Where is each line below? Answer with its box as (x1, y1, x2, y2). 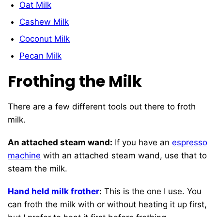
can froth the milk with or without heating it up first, (8, 200, 207, 210)
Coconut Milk (19, 34, 70, 44)
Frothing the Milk (8, 70, 142, 93)
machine (8, 151, 41, 161)
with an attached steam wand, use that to (41, 151, 207, 161)
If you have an (112, 138, 172, 148)
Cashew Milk (19, 17, 69, 27)
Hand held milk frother (8, 186, 99, 197)
